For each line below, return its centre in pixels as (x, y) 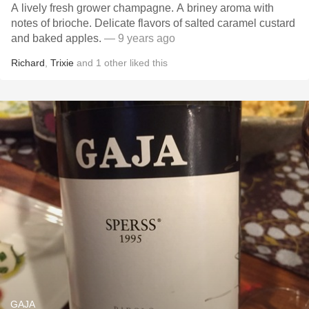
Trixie (62, 63)
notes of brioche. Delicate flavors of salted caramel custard (153, 23)
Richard (28, 63)
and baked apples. (58, 38)
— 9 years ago (140, 38)
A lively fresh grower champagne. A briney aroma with (142, 8)
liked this (147, 63)
